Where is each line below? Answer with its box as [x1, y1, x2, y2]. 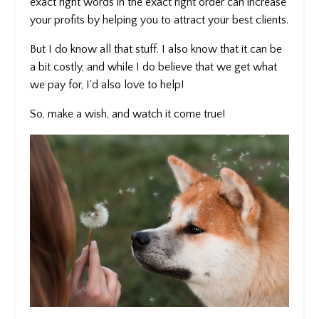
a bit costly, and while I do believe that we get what [30, 61, 277, 74]
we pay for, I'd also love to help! [30, 78, 184, 92]
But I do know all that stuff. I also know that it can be [30, 43, 282, 56]
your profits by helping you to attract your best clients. [30, 14, 288, 27]
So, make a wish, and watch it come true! [30, 108, 225, 121]
